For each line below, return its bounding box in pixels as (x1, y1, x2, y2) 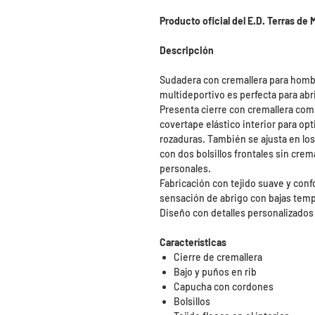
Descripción (160, 44, 214, 56)
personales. (160, 162, 211, 174)
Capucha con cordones (174, 281, 274, 292)
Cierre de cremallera (174, 251, 262, 263)
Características (160, 236, 226, 248)
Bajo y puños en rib (174, 266, 257, 278)
